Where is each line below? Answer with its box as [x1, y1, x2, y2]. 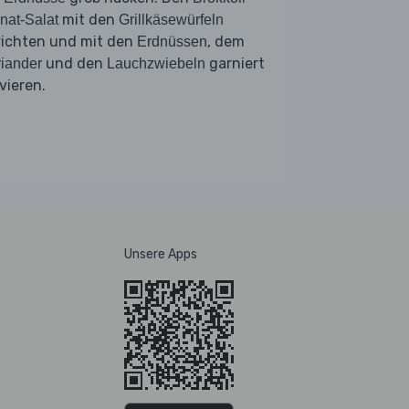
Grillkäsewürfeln [119, 11, 224, 27]
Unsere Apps [124, 246, 197, 262]
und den [42, 54, 107, 72]
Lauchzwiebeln [107, 55, 205, 71]
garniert [205, 54, 265, 72]
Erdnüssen [137, 33, 207, 49]
